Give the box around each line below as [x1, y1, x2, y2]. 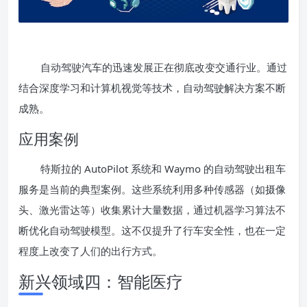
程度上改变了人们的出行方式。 [19, 243, 162, 258]
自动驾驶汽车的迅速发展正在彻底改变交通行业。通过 [40, 60, 287, 74]
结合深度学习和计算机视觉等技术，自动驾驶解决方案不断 [19, 80, 286, 95]
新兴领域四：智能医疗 [19, 269, 183, 293]
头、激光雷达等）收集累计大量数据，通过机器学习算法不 [19, 202, 286, 217]
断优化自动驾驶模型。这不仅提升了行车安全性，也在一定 [19, 223, 286, 237]
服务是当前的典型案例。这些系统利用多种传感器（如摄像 [19, 182, 286, 196]
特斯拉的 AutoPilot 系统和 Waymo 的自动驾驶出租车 [40, 161, 286, 175]
